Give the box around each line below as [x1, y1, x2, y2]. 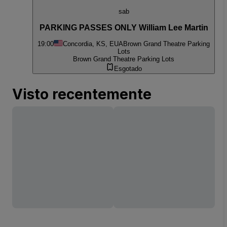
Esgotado [113, 65, 142, 73]
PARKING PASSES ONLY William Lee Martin [39, 23, 208, 32]
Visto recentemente [12, 86, 152, 103]
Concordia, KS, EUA [63, 40, 123, 48]
